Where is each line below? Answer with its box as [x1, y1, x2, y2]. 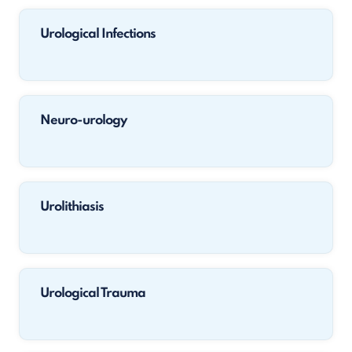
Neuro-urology [40, 114, 126, 127]
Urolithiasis [40, 200, 104, 214]
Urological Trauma [40, 287, 145, 300]
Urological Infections [40, 27, 156, 41]
